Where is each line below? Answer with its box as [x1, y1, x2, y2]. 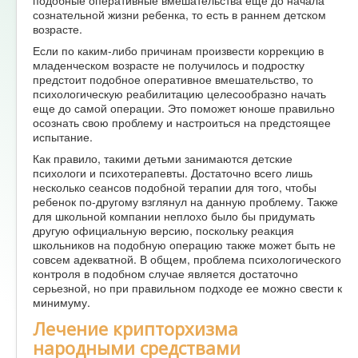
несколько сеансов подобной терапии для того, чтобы [33, 178, 316, 195]
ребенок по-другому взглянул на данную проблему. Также [33, 193, 338, 209]
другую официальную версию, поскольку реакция [33, 221, 294, 238]
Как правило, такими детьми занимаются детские [33, 149, 292, 166]
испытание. [33, 128, 93, 145]
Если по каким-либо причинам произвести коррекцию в [33, 42, 324, 58]
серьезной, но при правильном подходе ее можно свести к [33, 279, 342, 296]
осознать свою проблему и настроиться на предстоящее [33, 113, 331, 130]
